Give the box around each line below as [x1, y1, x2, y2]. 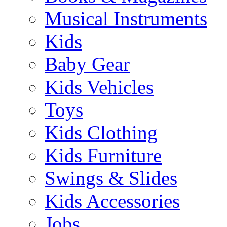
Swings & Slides [45, 167, 177, 189]
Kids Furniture [45, 144, 162, 166]
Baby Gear [45, 53, 130, 75]
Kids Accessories [45, 190, 180, 212]
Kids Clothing [45, 122, 158, 143]
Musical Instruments [45, 8, 207, 29]
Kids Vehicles [45, 76, 154, 98]
